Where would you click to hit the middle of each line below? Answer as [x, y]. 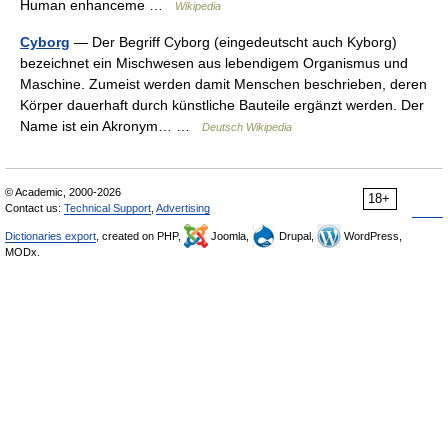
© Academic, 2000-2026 [63, 192]
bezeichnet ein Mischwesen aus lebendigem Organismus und [214, 63]
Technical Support [107, 208]
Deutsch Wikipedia [247, 127]
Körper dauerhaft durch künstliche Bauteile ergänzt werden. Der [222, 105]
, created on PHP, [140, 236]
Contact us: [34, 208]
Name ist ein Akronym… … [111, 126]
